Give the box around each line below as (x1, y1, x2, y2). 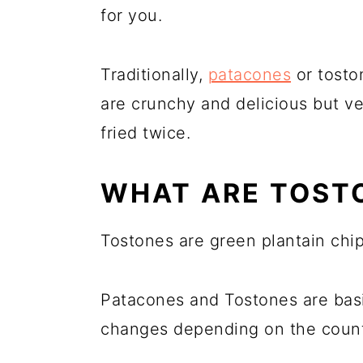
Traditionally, (100, 65, 208, 84)
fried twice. (100, 123, 190, 143)
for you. (100, 6, 162, 25)
